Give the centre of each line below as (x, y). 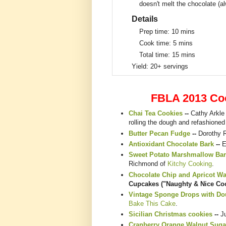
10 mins (183, 31)
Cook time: (156, 43)
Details (145, 19)
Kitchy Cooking (190, 164)
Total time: (156, 54)
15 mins (184, 54)
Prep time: (155, 31)
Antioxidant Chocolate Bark (171, 144)
